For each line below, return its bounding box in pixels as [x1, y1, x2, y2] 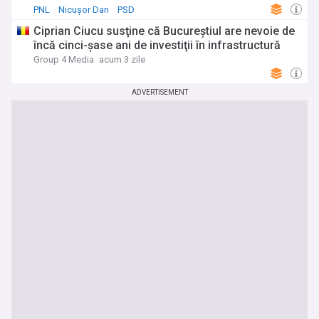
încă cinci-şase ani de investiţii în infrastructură [33, 38, 281, 52]
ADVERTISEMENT [131, 88, 188, 96]
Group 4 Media [33, 54, 94, 65]
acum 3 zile [99, 54, 145, 65]
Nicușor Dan [58, 4, 109, 15]
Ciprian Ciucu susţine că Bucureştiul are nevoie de [33, 24, 295, 38]
